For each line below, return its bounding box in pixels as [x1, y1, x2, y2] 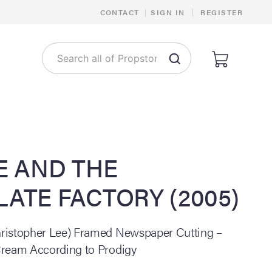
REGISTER [200, 7, 243, 18]
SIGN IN [151, 7, 185, 18]
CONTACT [100, 7, 140, 18]
